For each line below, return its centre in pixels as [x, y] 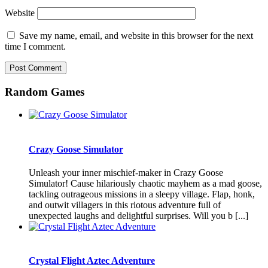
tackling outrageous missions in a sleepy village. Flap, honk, [142, 194]
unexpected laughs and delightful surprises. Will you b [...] [138, 215]
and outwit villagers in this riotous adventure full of [125, 205]
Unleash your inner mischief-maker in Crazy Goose [126, 172]
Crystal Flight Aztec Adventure [92, 261]
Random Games [45, 92]
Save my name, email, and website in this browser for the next [136, 36]
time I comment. [35, 46]
